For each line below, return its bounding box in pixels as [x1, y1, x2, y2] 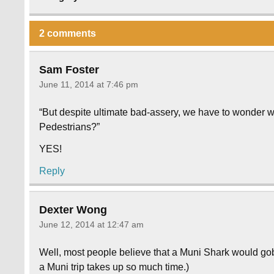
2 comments [39, 28, 97, 39]
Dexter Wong [39, 203, 108, 216]
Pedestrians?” [39, 122, 100, 133]
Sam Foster [39, 63, 100, 76]
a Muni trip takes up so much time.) [39, 261, 190, 272]
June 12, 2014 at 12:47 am [39, 220, 144, 230]
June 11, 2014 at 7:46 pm [39, 80, 139, 90]
